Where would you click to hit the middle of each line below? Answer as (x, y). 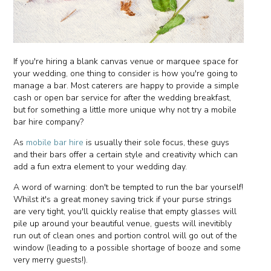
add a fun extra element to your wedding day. (102, 166)
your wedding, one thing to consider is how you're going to (126, 73)
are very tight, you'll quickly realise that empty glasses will (125, 211)
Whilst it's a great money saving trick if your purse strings (123, 199)
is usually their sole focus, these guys (157, 142)
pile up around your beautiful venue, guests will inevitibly (123, 223)
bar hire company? (49, 122)
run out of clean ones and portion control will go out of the (126, 235)
